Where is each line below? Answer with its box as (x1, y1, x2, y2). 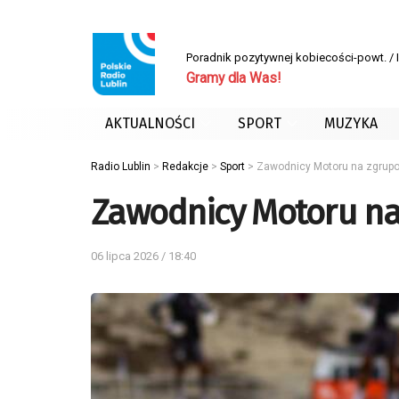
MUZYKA (324, 115, 378, 132)
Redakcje (162, 160, 208, 173)
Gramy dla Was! (186, 69, 281, 86)
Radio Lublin (91, 160, 151, 173)
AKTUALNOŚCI (105, 115, 195, 132)
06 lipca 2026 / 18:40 (91, 248, 196, 263)
